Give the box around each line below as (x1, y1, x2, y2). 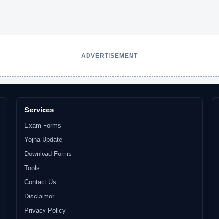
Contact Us (24, 178, 57, 186)
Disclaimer (24, 193, 55, 200)
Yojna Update (24, 136, 63, 143)
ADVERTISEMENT (81, 52, 138, 59)
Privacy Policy (24, 207, 66, 214)
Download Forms (24, 150, 72, 157)
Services (24, 106, 54, 114)
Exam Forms (24, 122, 62, 129)
